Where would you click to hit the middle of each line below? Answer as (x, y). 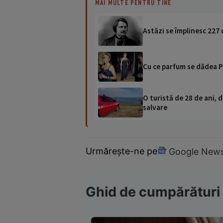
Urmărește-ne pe (121, 151)
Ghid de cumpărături (153, 192)
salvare (155, 107)
